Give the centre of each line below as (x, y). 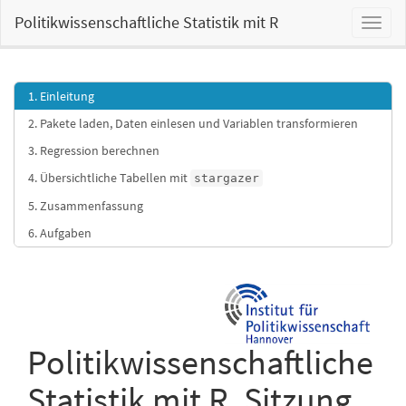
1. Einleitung (61, 96)
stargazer (227, 178)
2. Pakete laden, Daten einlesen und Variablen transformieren (193, 123)
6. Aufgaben (60, 233)
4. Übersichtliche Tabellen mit (109, 178)
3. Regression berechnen (94, 150)
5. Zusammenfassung (86, 206)
